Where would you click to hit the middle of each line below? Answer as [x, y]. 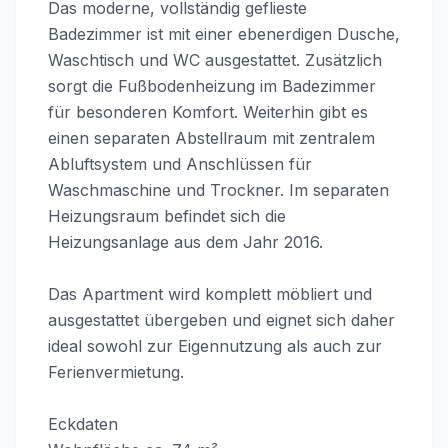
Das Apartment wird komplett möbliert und [210, 294]
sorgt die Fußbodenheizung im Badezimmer [212, 86]
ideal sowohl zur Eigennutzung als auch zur [215, 346]
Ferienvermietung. [116, 372]
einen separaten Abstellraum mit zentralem [211, 138]
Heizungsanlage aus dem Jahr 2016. [185, 242]
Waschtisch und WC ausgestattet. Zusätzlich [215, 60]
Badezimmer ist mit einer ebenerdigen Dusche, [224, 34]
